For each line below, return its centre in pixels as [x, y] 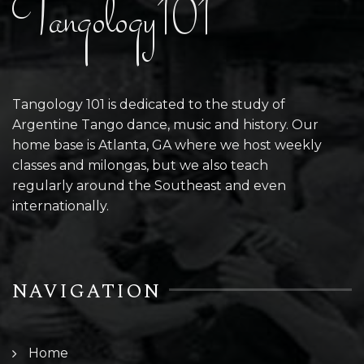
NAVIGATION [87, 292]
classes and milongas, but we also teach [140, 166]
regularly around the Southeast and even [149, 186]
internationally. [61, 206]
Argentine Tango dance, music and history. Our [165, 125]
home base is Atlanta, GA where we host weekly [167, 145]
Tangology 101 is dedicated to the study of [149, 105]
